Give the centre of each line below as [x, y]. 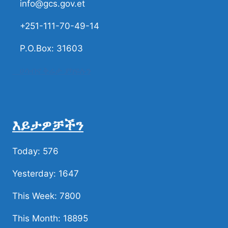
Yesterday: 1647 [46, 174]
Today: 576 [35, 151]
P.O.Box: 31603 [48, 48]
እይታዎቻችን [48, 125]
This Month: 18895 [50, 218]
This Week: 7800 [47, 196]
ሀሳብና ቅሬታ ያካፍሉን [54, 71]
